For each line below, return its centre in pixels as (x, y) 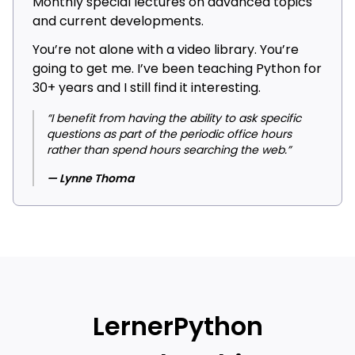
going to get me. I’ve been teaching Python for (177, 69)
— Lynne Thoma (90, 179)
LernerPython (177, 326)
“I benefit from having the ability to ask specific (174, 118)
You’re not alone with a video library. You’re (166, 50)
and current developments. (118, 21)
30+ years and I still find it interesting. (147, 88)
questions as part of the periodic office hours (169, 134)
